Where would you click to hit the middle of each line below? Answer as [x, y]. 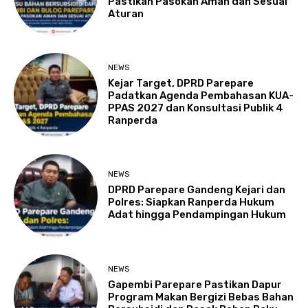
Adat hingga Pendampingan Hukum [197, 215]
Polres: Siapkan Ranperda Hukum [191, 202]
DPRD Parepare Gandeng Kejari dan [197, 190]
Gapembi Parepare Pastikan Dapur [195, 284]
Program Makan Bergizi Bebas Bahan [201, 297]
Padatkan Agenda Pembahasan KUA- [201, 96]
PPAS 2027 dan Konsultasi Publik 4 [196, 108]
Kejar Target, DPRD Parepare [181, 84]
